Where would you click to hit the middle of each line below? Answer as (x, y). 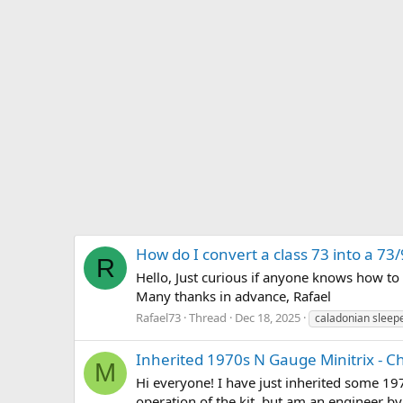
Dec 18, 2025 (268, 317)
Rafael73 (158, 317)
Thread (208, 317)
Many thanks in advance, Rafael (233, 296)
